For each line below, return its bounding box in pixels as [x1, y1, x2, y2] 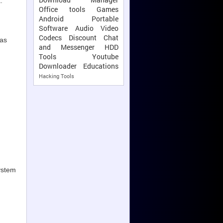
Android [39, 14, 64, 24]
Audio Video [75, 23, 118, 33]
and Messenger [39, 42, 95, 52]
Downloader [39, 61, 77, 71]
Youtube [92, 52, 118, 62]
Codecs [39, 33, 62, 43]
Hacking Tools [39, 72, 74, 80]
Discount [69, 33, 97, 43]
